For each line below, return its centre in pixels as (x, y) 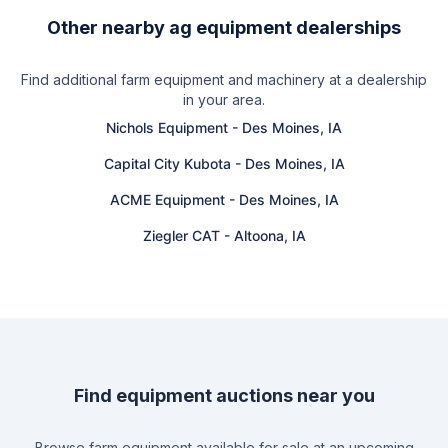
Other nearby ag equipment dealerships (224, 28)
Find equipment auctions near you (224, 396)
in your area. (224, 100)
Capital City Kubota (167, 164)
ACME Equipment (167, 200)
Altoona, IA (269, 236)
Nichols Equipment (167, 128)
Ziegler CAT (181, 236)
